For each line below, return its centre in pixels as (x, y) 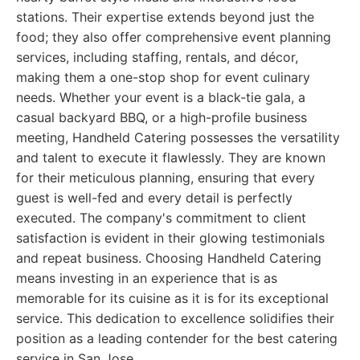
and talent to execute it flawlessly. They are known (171, 157)
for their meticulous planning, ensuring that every (166, 178)
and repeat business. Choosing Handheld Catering (169, 258)
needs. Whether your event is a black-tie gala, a (161, 97)
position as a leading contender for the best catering (177, 338)
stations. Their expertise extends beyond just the (165, 17)
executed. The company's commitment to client (161, 218)
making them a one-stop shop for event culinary (163, 77)
